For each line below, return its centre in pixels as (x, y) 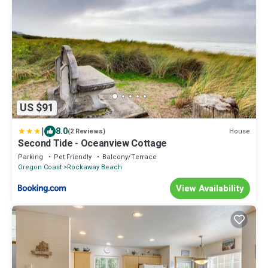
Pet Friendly (73, 157)
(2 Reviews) (86, 132)
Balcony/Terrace (130, 157)
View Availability (210, 189)
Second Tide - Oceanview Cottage (93, 144)
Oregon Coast (40, 167)
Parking (31, 157)
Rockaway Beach (95, 167)
